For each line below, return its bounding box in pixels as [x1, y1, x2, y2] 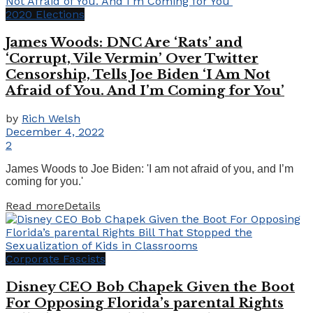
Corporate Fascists [6, 252, 105, 265]
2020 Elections [6, 8, 85, 22]
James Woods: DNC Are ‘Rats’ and [6, 34, 242, 51]
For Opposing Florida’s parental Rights [6, 294, 284, 311]
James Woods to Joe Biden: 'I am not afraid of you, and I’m [6, 162, 293, 175]
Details [64, 198, 101, 212]
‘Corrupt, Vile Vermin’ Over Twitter [6, 50, 259, 67]
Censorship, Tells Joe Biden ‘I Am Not [6, 66, 270, 83]
